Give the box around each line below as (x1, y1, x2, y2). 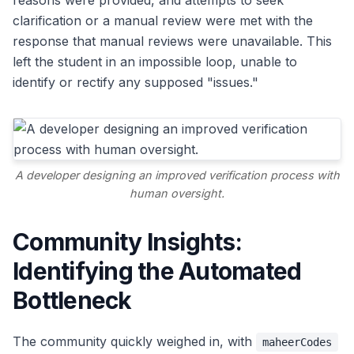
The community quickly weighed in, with (13, 333, 256, 350)
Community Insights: (13, 228, 242, 257)
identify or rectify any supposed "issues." (13, 74, 258, 91)
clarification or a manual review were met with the (13, 13, 313, 29)
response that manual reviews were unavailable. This (13, 33, 332, 50)
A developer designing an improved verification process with (14, 168, 340, 183)
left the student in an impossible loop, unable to (13, 54, 297, 70)
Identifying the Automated (13, 257, 302, 286)
